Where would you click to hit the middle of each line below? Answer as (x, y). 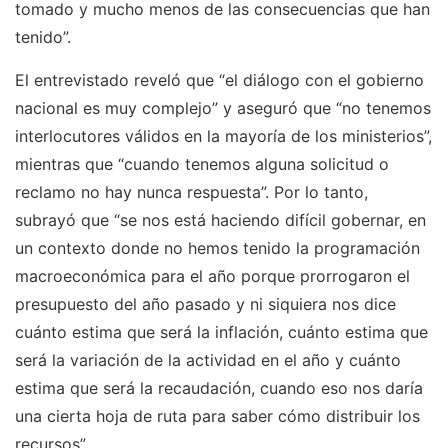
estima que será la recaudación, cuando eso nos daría (219, 388)
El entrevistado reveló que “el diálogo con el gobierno (219, 80)
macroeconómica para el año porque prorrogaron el (212, 276)
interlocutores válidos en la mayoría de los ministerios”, (223, 136)
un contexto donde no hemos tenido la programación (217, 248)
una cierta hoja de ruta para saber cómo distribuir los (217, 416)
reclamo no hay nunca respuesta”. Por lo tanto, (191, 192)
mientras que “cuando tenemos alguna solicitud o (202, 164)
